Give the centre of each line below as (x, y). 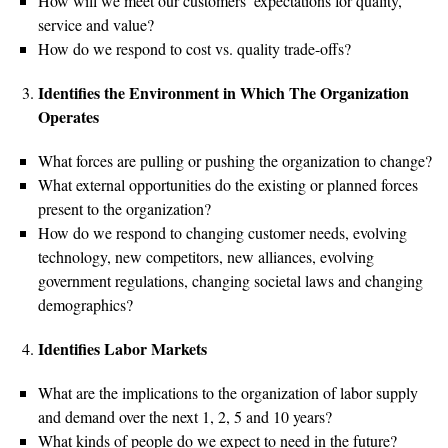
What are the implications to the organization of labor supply (228, 393)
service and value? (96, 25)
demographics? (85, 305)
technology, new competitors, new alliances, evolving (206, 257)
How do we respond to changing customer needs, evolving (222, 233)
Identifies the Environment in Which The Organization (223, 93)
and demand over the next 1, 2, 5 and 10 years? (185, 417)
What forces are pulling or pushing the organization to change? (235, 161)
